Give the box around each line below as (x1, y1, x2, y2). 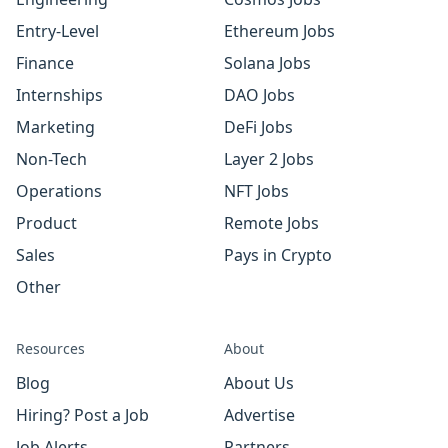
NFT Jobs (224, 180, 289, 202)
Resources (16, 339, 85, 358)
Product (16, 212, 77, 234)
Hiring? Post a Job (16, 404, 149, 426)
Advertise (224, 404, 295, 426)
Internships (16, 84, 103, 106)
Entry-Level (16, 20, 99, 42)
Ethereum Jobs (224, 20, 335, 42)
